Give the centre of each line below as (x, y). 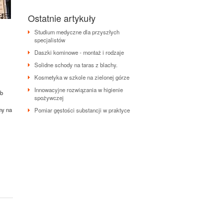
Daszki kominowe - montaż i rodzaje (79, 52)
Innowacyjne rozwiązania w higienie (79, 90)
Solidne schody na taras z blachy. (76, 65)
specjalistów (50, 40)
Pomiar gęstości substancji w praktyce (82, 110)
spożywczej (49, 98)
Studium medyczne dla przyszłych (77, 32)
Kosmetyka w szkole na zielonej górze (82, 77)
